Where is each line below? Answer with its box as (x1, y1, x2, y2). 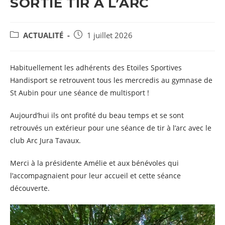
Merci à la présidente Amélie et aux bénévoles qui (10, 158, 179, 168)
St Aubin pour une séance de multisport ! (10, 88, 149, 97)
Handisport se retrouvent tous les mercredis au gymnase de (10, 75, 212, 85)
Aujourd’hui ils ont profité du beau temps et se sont (10, 110, 184, 120)
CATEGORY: (10, 41, 48, 50)
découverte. (10, 183, 50, 193)
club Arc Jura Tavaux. (10, 136, 81, 145)
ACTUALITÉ (23, 31, 63, 40)
